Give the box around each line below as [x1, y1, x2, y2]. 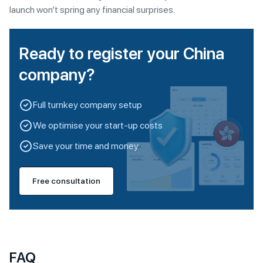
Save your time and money [33, 140, 139, 152]
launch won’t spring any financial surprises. [9, 4, 175, 16]
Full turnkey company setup [33, 99, 142, 111]
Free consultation [32, 176, 100, 186]
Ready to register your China [19, 43, 224, 64]
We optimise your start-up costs [33, 120, 163, 131]
